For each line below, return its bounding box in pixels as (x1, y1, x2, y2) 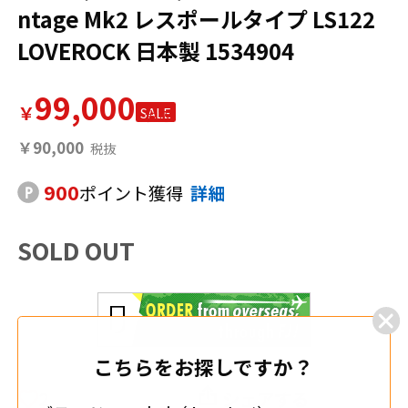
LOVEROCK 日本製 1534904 (17, 34, 295, 66)
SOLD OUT (17, 232, 136, 268)
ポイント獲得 (78, 179, 183, 206)
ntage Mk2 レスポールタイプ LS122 (17, 2, 376, 35)
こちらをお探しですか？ (94, 352, 314, 381)
